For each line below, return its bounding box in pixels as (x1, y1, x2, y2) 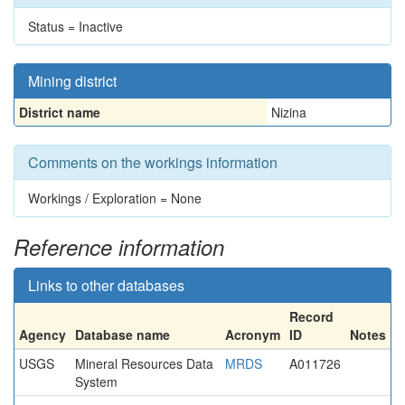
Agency (19, 325, 66, 344)
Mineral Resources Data (75, 354, 213, 372)
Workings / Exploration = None (28, 189, 202, 207)
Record (289, 307, 334, 325)
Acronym (225, 325, 280, 344)
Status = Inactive (28, 17, 123, 35)
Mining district (28, 71, 117, 91)
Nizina (271, 103, 306, 121)
